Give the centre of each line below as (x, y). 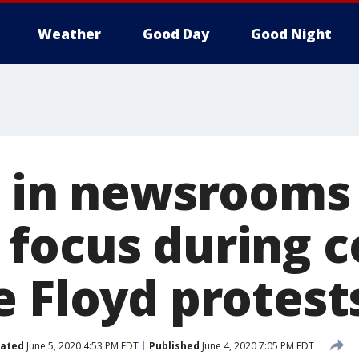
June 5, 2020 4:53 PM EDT (81, 345)
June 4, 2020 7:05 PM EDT (257, 345)
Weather (69, 34)
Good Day (176, 34)
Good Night (291, 34)
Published (174, 345)
